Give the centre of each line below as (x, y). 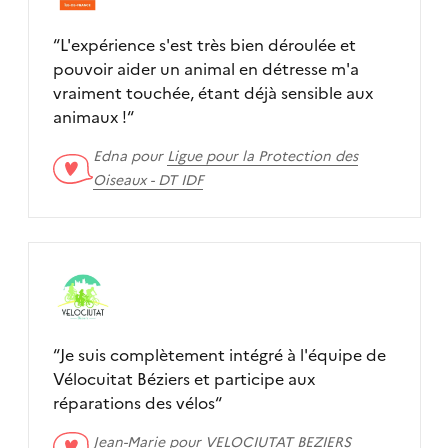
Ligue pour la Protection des (262, 156)
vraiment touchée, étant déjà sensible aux (212, 92)
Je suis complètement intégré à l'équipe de (179, 354)
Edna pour (129, 156)
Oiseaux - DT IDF (147, 180)
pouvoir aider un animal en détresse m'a (205, 68)
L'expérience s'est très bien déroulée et (207, 44)
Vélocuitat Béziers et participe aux (183, 378)
